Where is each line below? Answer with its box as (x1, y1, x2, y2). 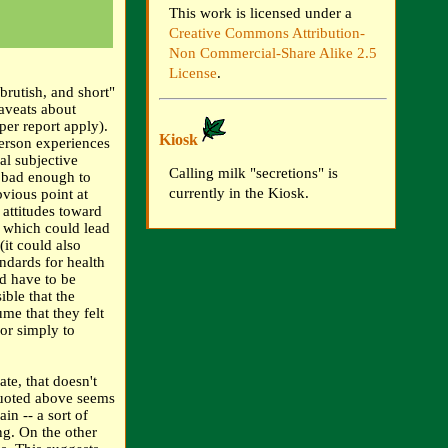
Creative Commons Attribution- (169, 24, 365, 41)
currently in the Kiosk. (169, 185, 309, 202)
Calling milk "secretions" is (169, 165, 338, 182)
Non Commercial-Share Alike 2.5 (169, 44, 377, 61)
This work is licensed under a (169, 4, 352, 21)
